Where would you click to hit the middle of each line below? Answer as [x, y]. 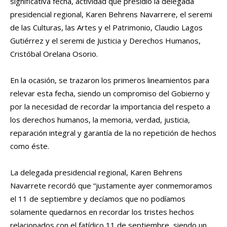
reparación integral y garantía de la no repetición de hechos [113, 133]
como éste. [30, 146]
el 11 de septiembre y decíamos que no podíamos [98, 199]
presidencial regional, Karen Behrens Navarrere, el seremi [111, 14]
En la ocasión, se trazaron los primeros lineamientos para [110, 80]
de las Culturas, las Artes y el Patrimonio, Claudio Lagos [106, 28]
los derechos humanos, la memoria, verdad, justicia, [100, 120]
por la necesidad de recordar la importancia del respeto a [110, 107]
